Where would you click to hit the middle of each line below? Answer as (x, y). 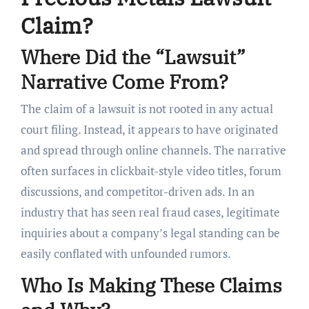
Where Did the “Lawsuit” (133, 57)
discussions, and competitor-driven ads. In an (137, 192)
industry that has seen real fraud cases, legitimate (150, 212)
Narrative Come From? (124, 81)
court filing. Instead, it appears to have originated (149, 130)
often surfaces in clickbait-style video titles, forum (151, 171)
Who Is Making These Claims (151, 286)
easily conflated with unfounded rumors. (126, 254)
